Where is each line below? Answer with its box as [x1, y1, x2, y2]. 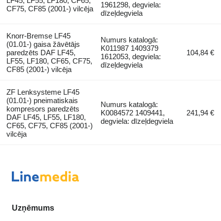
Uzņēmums [12, 204, 54, 212]
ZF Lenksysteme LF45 [6, 87, 79, 96]
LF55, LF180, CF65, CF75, [6, 56, 92, 65]
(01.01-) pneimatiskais [6, 96, 78, 105]
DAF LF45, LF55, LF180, [6, 112, 86, 121]
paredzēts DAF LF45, [6, 48, 75, 57]
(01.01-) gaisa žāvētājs [6, 39, 80, 48]
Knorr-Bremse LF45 [6, 31, 71, 40]
